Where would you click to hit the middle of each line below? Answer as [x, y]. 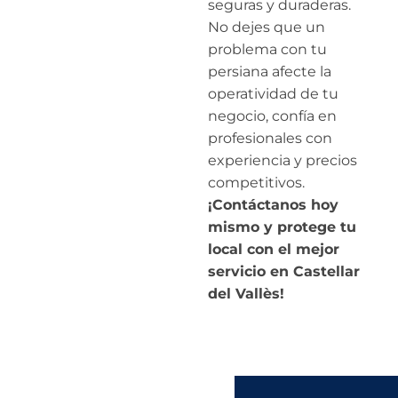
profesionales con [270, 138]
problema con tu [267, 49]
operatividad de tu [273, 93]
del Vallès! [246, 293]
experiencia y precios [283, 160]
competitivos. [256, 182]
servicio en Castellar [284, 271]
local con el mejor [274, 249]
